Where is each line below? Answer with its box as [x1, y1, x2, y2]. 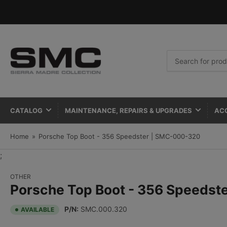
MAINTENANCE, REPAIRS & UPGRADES [65, 106, 192, 115]
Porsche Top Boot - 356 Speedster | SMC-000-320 [36, 132, 200, 140]
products [166, 69, 198, 79]
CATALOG [10, 106, 43, 115]
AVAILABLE [21, 206, 54, 213]
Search [166, 50, 192, 59]
